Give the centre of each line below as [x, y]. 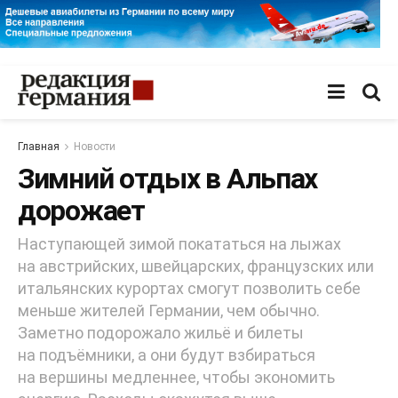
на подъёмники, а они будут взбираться [167, 355]
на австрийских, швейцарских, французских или [196, 267]
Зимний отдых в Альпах [168, 178]
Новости [95, 146]
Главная [39, 146]
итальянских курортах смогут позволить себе [189, 289]
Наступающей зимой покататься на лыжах [179, 244]
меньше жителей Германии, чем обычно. [169, 311]
